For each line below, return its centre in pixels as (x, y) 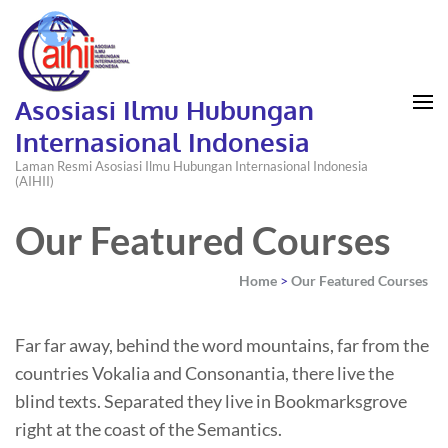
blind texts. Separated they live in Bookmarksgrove (211, 401)
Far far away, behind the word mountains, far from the (222, 345)
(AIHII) (34, 181)
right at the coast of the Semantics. (148, 429)
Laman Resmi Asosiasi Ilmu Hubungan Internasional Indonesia (191, 166)
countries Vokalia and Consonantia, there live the (204, 373)
